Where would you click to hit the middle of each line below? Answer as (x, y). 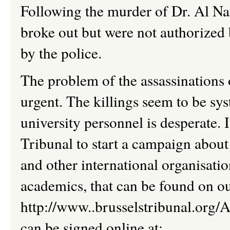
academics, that (67, 185)
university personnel (84, 122)
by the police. (61, 53)
